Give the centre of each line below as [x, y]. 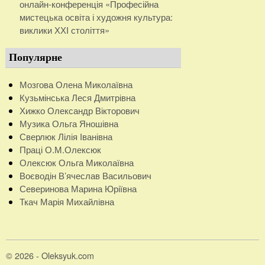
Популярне [35, 57]
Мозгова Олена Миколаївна [76, 85]
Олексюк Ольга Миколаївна [76, 163]
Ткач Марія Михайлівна [67, 202]
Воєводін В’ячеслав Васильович [85, 176]
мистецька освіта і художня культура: [96, 17]
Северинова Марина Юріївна [78, 189]
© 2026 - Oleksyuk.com [50, 256]
